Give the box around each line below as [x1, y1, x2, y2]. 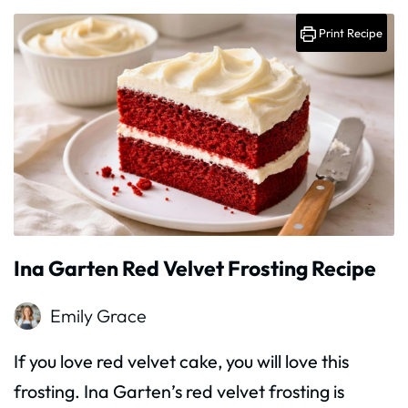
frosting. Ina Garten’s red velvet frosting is [14, 380, 344, 403]
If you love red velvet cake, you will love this [14, 350, 349, 373]
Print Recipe [316, 25, 382, 41]
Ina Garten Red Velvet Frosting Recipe [14, 255, 376, 282]
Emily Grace [50, 304, 147, 328]
